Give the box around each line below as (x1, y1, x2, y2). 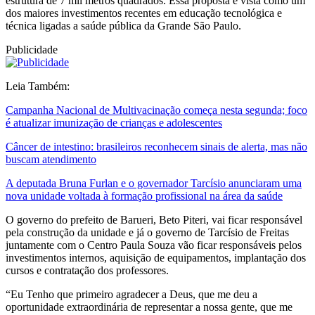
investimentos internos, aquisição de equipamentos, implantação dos (6, 251, 306, 264)
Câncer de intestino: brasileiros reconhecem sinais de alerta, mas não (6, 140, 307, 153)
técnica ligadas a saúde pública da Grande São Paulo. (6, 19, 241, 32)
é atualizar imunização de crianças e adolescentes (6, 116, 222, 129)
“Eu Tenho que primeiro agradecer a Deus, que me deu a (6, 288, 257, 300)
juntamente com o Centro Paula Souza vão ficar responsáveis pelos (6, 238, 302, 251)
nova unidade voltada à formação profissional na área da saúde (6, 189, 283, 202)
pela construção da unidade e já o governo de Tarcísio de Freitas (6, 226, 289, 238)
